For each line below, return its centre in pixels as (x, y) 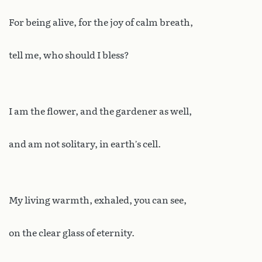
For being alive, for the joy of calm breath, (101, 23)
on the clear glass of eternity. (72, 233)
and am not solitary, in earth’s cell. (85, 144)
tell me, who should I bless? (69, 56)
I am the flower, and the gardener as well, (100, 112)
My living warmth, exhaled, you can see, (98, 201)
